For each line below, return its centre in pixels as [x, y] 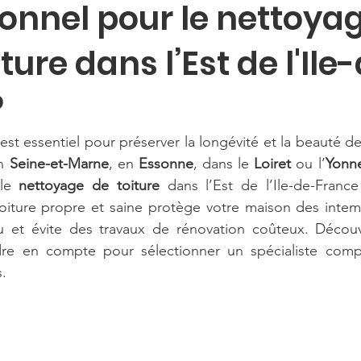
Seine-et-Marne [59, 164]
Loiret [273, 164]
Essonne [166, 164]
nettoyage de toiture [89, 185]
